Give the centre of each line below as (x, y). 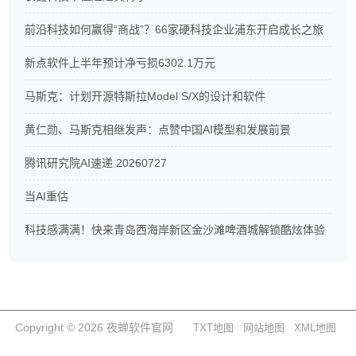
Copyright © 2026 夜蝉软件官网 (96, 327)
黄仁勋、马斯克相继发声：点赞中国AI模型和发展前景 (158, 130)
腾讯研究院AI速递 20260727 (96, 163)
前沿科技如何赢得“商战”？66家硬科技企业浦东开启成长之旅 (174, 29)
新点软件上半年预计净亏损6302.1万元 (120, 63)
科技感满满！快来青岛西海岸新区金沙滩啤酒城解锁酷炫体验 (175, 230)
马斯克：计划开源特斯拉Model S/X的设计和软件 (145, 96)
